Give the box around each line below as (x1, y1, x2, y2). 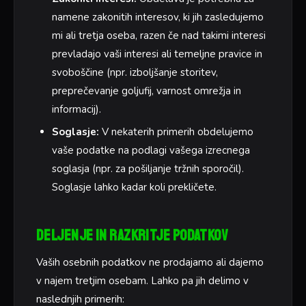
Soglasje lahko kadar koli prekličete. (51, 180, 217, 195)
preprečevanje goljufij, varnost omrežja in (51, 84, 241, 98)
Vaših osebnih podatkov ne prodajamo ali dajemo (36, 255, 264, 270)
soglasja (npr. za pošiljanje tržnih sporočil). (51, 162, 244, 176)
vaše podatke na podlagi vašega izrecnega (51, 143, 250, 158)
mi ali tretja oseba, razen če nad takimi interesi (51, 29, 266, 43)
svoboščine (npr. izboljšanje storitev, (51, 66, 218, 80)
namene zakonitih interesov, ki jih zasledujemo (51, 10, 264, 25)
